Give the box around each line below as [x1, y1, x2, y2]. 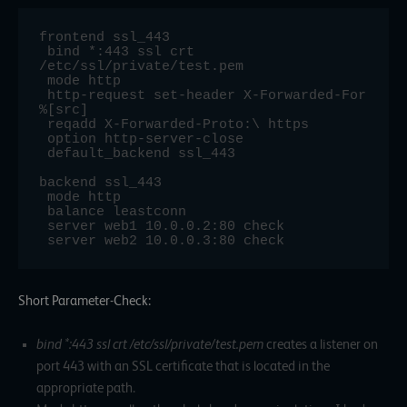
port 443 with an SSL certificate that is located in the [36, 358, 330, 373]
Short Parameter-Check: [18, 293, 151, 309]
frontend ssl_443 [39, 29, 171, 45]
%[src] [39, 102, 89, 117]
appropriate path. [36, 380, 135, 395]
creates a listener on [263, 336, 378, 352]
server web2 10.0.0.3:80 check [47, 233, 285, 248]
